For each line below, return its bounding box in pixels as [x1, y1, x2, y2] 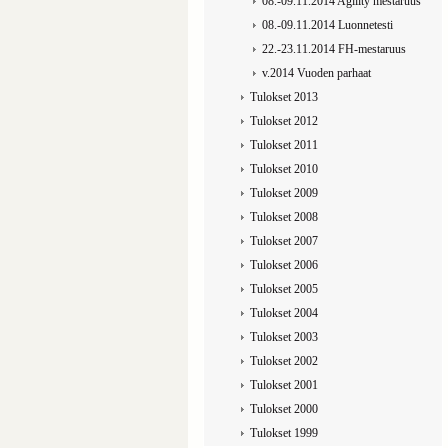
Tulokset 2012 [249, 114, 318, 128]
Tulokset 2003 [249, 330, 318, 344]
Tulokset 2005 [249, 282, 318, 296]
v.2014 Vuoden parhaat [261, 66, 371, 80]
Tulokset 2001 [249, 378, 318, 392]
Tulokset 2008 [249, 210, 318, 224]
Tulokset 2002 [249, 354, 318, 368]
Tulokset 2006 [249, 258, 318, 272]
